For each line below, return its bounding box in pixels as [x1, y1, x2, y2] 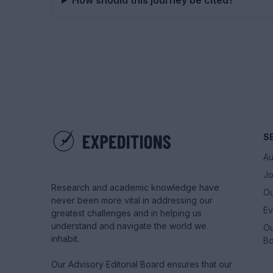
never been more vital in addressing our [51, 195, 213, 205]
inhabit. [51, 233, 79, 244]
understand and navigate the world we [51, 221, 207, 231]
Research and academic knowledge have [51, 182, 219, 193]
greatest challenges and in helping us [51, 208, 202, 218]
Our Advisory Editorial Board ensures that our [51, 259, 232, 269]
